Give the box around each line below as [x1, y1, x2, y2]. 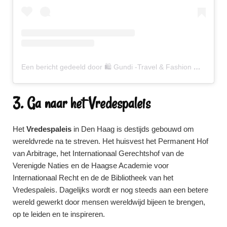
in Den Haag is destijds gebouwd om [71, 124, 194, 133]
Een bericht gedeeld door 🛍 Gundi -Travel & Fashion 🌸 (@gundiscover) [194, 62, 201, 71]
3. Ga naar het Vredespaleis [13, 93, 150, 113]
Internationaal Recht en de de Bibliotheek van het [13, 173, 173, 182]
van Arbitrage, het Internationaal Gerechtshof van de [13, 148, 184, 158]
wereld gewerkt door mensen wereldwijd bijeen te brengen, [13, 197, 205, 206]
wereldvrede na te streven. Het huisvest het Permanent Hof [13, 136, 208, 145]
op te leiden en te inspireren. [13, 209, 105, 218]
